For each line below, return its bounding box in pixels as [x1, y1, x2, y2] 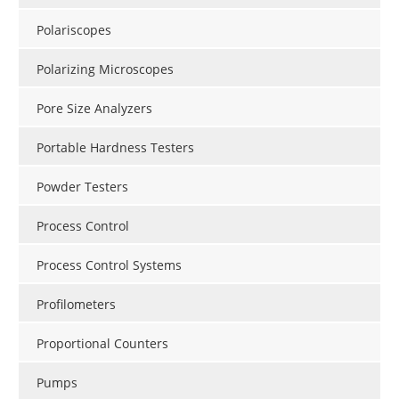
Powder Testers [37, 177, 128, 195]
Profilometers [37, 295, 116, 313]
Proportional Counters [37, 334, 168, 352]
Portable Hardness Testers [37, 138, 194, 156]
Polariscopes [37, 20, 111, 38]
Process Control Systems [37, 256, 182, 273]
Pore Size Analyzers [37, 99, 152, 117]
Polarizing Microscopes [37, 60, 174, 77]
